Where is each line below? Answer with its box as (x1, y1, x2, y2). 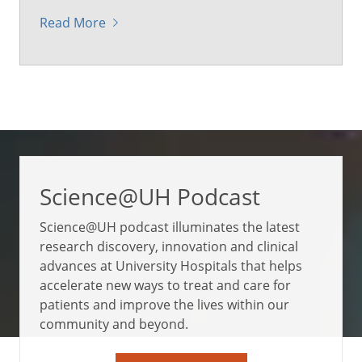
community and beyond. (40, 314, 188, 333)
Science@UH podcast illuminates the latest (40, 217, 300, 236)
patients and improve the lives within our (40, 295, 289, 314)
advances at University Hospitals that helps (40, 256, 302, 275)
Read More (40, 13, 106, 32)
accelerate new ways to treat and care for (40, 276, 291, 294)
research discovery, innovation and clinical (40, 237, 298, 255)
